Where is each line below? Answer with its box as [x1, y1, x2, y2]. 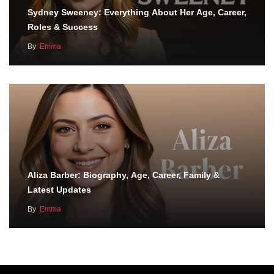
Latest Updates [28, 184, 91, 194]
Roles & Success [28, 21, 98, 32]
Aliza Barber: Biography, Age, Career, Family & [28, 169, 220, 180]
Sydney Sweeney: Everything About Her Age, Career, [28, 7, 246, 17]
